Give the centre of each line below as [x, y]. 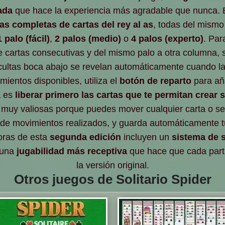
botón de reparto [155, 81]
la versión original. [113, 165]
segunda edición [85, 137]
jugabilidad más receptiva [72, 151]
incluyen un [146, 137]
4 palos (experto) [167, 38]
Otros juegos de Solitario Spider [113, 179]
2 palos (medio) [88, 38]
